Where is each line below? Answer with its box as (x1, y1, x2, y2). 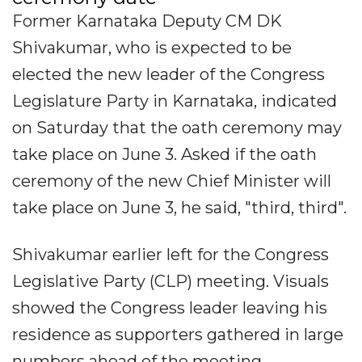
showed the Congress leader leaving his (12, 298, 327, 318)
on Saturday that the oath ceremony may (12, 118, 342, 138)
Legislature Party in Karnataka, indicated (12, 91, 337, 112)
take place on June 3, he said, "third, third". (12, 198, 347, 218)
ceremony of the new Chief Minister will (12, 171, 331, 192)
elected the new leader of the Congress (12, 65, 325, 85)
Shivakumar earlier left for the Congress (12, 245, 329, 265)
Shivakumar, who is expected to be (12, 38, 292, 58)
